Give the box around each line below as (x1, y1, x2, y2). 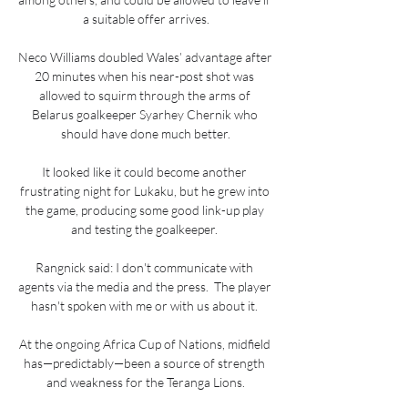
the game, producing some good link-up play (25, 201, 264, 218)
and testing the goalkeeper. (71, 220, 220, 237)
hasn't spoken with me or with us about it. (31, 297, 260, 313)
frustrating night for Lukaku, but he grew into (19, 182, 270, 199)
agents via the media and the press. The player (18, 278, 271, 294)
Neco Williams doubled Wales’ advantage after (18, 48, 272, 65)
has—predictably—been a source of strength (24, 354, 265, 371)
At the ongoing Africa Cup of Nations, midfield (18, 335, 270, 352)
